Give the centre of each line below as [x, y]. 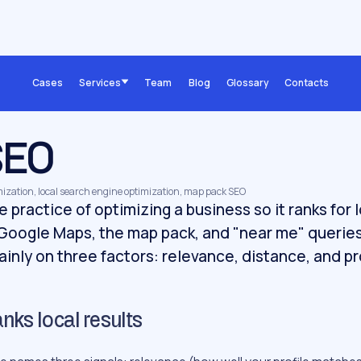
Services [100, 82]
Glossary [247, 82]
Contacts [306, 82]
